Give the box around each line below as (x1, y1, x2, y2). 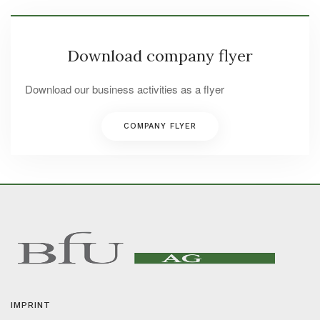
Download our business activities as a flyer (25, 81, 224, 96)
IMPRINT (11, 300, 51, 310)
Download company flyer (67, 46, 253, 66)
